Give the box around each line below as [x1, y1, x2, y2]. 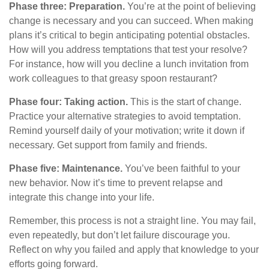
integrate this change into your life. [9, 192, 154, 203]
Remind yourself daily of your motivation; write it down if [9, 125, 244, 136]
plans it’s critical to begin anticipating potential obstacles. [9, 30, 250, 41]
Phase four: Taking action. [9, 97, 128, 107]
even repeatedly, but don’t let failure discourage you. [9, 230, 230, 241]
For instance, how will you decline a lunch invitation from [9, 59, 249, 70]
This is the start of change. [128, 97, 241, 107]
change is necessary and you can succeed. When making [9, 16, 253, 26]
